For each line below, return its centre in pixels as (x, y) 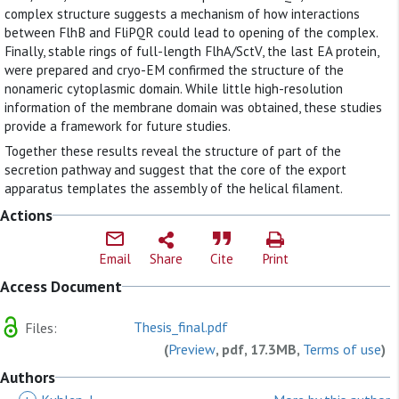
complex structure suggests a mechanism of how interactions (182, 13)
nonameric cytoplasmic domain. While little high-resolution (174, 88)
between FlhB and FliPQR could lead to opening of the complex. (191, 32)
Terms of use (342, 349)
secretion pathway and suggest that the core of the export (175, 170)
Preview (192, 349)
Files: (39, 327)
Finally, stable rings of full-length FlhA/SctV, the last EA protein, (191, 51)
